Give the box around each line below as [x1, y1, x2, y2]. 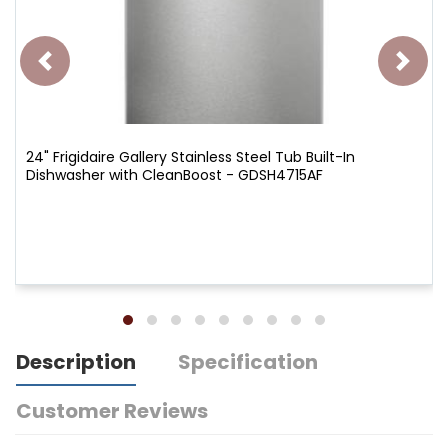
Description [16, 347, 136, 376]
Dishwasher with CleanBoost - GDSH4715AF [26, 164, 323, 185]
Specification [178, 347, 318, 376]
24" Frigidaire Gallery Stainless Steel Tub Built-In [26, 146, 355, 167]
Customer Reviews [16, 396, 208, 425]
